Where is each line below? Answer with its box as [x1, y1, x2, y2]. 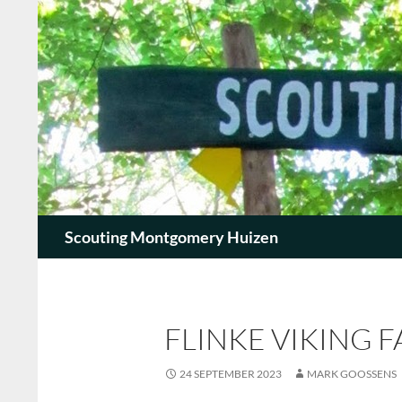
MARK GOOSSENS [307, 367, 397, 380]
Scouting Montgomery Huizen [65, 227, 278, 247]
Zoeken [41, 216, 88, 233]
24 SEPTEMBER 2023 [179, 367, 282, 380]
